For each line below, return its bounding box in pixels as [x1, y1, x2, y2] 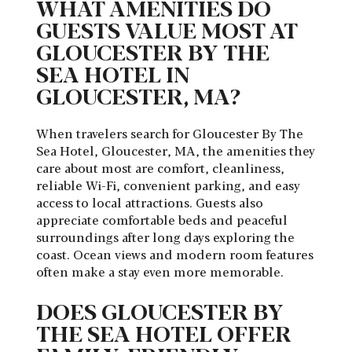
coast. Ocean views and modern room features [36, 245, 313, 264]
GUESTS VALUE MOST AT [36, 13, 297, 46]
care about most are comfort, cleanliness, [36, 159, 284, 178]
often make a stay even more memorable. [36, 262, 284, 281]
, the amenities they [196, 141, 315, 160]
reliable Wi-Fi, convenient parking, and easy [36, 176, 300, 195]
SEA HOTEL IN [36, 57, 189, 90]
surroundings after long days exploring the [36, 228, 295, 247]
